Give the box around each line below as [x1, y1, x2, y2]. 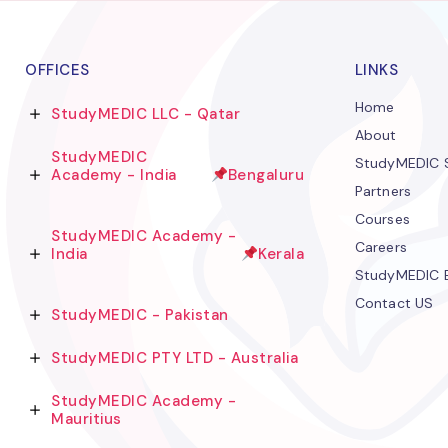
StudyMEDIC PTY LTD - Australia [51, 347, 299, 368]
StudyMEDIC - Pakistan [51, 304, 229, 325]
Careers [354, 237, 407, 256]
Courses [354, 209, 410, 228]
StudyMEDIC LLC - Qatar [183, 103, 241, 124]
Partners [354, 181, 412, 200]
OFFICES [25, 59, 90, 80]
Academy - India [51, 164, 182, 185]
